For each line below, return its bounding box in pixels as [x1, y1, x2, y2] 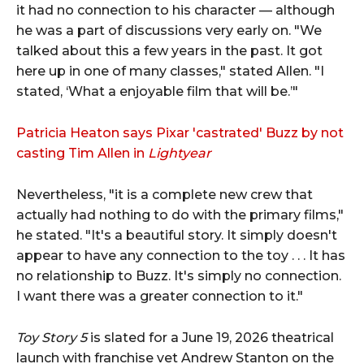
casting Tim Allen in [16, 145, 148, 161]
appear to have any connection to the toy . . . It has [16, 247, 345, 263]
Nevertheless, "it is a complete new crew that [16, 186, 313, 202]
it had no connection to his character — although [16, 2, 335, 18]
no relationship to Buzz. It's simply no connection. [16, 267, 341, 284]
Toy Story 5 [16, 329, 90, 345]
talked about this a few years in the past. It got [16, 42, 323, 58]
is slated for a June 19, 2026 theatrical [90, 329, 334, 345]
